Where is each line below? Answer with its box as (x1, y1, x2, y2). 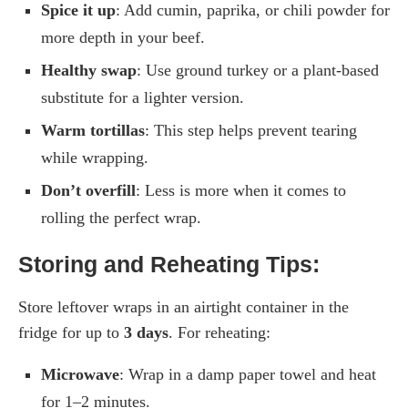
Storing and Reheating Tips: (18, 250, 320, 277)
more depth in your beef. (41, 27, 205, 46)
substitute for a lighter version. (41, 87, 244, 107)
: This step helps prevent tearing (145, 120, 357, 139)
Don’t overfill (41, 180, 136, 199)
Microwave (41, 364, 119, 383)
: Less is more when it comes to (136, 180, 346, 199)
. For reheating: (168, 322, 270, 342)
